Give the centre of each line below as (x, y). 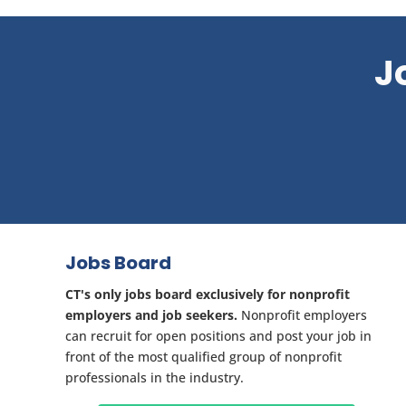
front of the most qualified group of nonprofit (203, 357)
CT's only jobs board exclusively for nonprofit (208, 295)
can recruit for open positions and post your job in (218, 336)
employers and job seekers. (151, 315)
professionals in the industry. (155, 378)
